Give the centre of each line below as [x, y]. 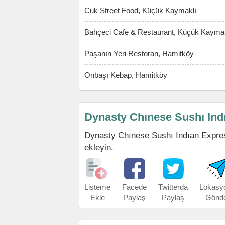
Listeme [97, 187]
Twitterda [173, 187]
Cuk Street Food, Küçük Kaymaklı [140, 10]
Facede [134, 187]
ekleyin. [99, 147]
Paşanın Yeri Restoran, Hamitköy [139, 53]
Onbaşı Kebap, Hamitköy [126, 75]
